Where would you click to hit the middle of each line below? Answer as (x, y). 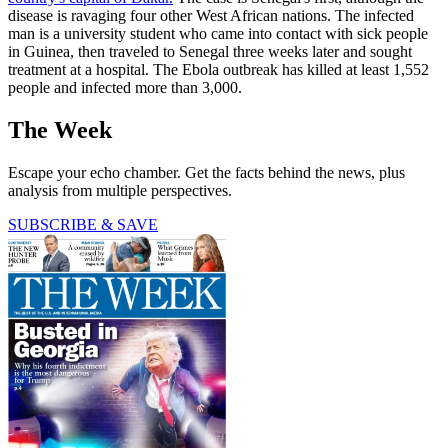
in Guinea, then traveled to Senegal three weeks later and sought (210, 52)
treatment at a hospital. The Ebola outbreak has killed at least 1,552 (218, 70)
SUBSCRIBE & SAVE (83, 224)
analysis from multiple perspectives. (120, 190)
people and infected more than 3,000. (125, 88)
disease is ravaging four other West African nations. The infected (211, 16)
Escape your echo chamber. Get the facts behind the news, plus (206, 172)
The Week (60, 129)
